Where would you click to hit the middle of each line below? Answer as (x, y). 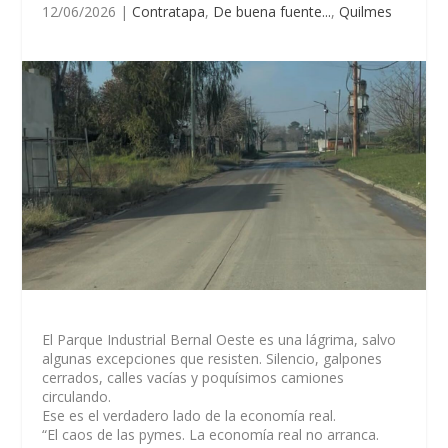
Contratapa (169, 11)
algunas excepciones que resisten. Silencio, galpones (212, 359)
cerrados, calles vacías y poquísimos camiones (193, 378)
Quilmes (366, 11)
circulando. (77, 397)
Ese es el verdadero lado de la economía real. (189, 416)
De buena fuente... (272, 11)
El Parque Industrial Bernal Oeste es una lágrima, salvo (219, 340)
